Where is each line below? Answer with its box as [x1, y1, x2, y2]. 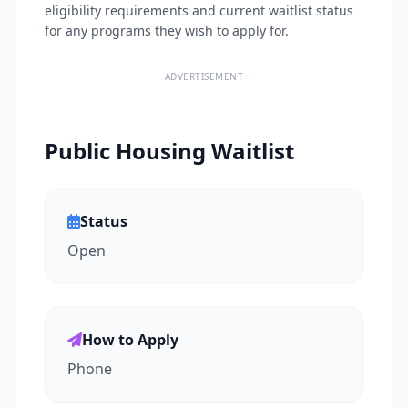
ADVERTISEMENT [164, 70, 244, 83]
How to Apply [82, 330, 178, 350]
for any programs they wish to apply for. [45, 22, 289, 39]
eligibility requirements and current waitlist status [45, 2, 353, 19]
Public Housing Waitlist [45, 136, 294, 166]
